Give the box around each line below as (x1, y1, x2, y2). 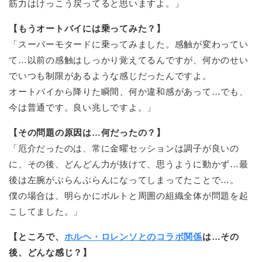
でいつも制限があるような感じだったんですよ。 (9, 71, 212, 81)
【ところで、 (9, 232, 64, 242)
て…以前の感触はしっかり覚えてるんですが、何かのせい (9, 55, 249, 65)
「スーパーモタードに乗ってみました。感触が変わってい (9, 39, 249, 50)
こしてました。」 (9, 206, 83, 217)
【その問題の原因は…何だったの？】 (9, 127, 166, 138)
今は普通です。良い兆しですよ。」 (9, 102, 157, 113)
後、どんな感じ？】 (9, 247, 92, 258)
